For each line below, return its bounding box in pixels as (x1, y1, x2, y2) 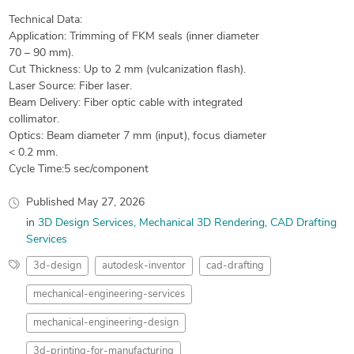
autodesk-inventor (101, 260, 186, 271)
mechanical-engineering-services (32, 288, 185, 299)
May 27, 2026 (77, 196, 145, 209)
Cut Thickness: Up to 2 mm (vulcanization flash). (8, 63, 246, 76)
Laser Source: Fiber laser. (8, 80, 132, 92)
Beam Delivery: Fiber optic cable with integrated (8, 96, 243, 109)
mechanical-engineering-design (32, 317, 179, 328)
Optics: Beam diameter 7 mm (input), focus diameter (8, 130, 266, 142)
